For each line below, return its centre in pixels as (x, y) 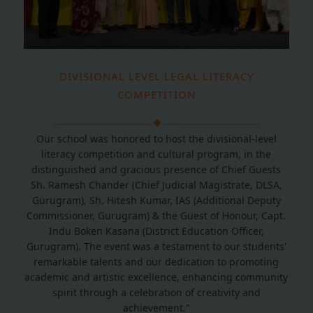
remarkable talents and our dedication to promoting (156, 262)
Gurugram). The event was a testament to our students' (156, 247)
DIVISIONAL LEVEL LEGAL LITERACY (156, 77)
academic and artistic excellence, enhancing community (156, 277)
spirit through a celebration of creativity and (156, 293)
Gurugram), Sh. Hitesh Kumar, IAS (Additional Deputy (156, 201)
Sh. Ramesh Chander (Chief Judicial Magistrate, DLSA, (156, 185)
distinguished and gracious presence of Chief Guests (156, 170)
